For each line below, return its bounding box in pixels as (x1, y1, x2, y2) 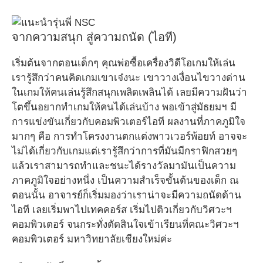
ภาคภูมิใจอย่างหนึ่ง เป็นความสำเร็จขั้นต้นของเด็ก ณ (12, 174, 239, 186)
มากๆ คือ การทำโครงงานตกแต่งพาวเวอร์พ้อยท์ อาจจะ (12, 130, 247, 142)
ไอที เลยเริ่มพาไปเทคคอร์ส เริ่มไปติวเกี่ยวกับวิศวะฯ (12, 204, 232, 215)
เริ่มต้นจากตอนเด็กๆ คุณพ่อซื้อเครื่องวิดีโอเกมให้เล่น (12, 57, 235, 69)
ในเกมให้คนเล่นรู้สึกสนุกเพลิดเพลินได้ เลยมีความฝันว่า (12, 86, 247, 98)
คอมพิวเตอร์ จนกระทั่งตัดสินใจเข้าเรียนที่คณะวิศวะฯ (12, 218, 239, 230)
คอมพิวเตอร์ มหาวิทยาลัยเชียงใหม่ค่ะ (12, 233, 172, 245)
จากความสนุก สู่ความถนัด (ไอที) (12, 30, 177, 43)
